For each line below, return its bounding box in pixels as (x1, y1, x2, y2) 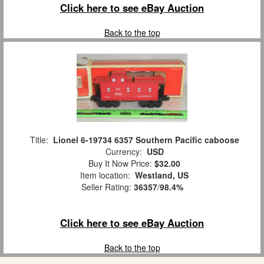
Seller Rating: (81, 181, 134, 193)
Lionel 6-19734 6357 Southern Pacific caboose (52, 134, 239, 146)
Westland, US (135, 169, 189, 181)
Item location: (75, 169, 135, 181)
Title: (25, 134, 53, 146)
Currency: (100, 146, 147, 157)
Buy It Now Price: (84, 157, 154, 169)
